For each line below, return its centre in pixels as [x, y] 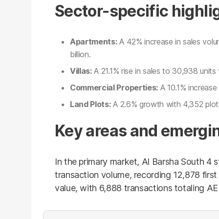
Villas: [81, 71]
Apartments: [94, 42]
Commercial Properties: [114, 88]
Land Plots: [90, 104]
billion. [80, 54]
